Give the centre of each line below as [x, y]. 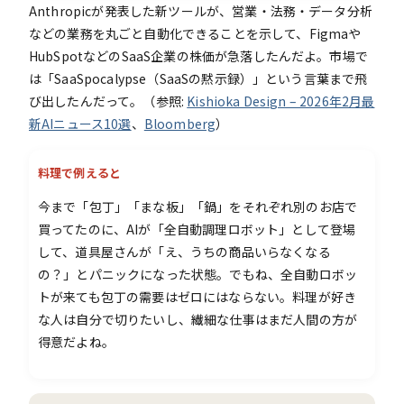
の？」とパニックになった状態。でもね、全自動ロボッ [198, 274]
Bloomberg [180, 123]
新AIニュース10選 [80, 123]
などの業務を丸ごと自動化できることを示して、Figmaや [195, 33]
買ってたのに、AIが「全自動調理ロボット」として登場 [197, 229]
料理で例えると [80, 172]
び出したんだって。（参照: [108, 101]
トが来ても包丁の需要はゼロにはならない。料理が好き [197, 296]
